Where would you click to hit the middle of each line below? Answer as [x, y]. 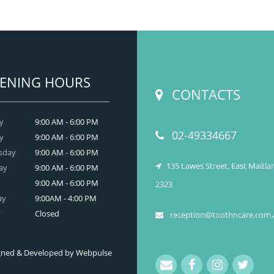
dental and [91, 30]
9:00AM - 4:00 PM [65, 198]
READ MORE [91, 61]
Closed [47, 213]
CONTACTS [204, 94]
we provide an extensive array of [130, 18]
